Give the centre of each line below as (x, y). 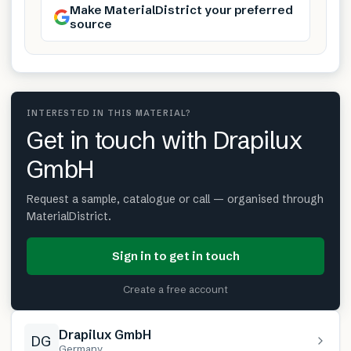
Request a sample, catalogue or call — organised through (175, 199)
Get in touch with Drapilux (164, 140)
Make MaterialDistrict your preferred (181, 10)
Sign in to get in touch (175, 256)
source (91, 24)
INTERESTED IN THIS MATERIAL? (109, 113)
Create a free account (175, 289)
